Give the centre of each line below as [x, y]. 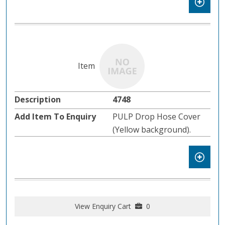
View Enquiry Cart [103, 206]
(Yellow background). [152, 130]
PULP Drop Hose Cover [156, 117]
